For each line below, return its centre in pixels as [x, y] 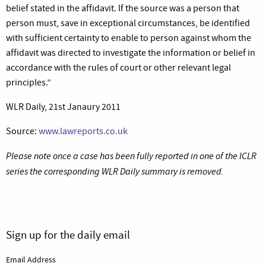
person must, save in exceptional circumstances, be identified [128, 23]
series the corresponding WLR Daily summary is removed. [115, 171]
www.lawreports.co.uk [83, 131]
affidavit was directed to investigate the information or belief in [131, 53]
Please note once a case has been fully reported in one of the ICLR [131, 156]
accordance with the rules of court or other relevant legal [118, 67]
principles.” [28, 82]
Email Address [31, 259]
